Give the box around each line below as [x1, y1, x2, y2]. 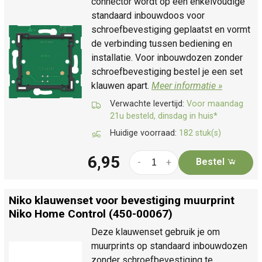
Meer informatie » [151, 80, 222, 91]
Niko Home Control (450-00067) [9, 206, 173, 220]
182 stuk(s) [179, 127, 221, 138]
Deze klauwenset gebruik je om [91, 226, 220, 237]
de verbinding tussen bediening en [91, 37, 232, 49]
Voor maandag [187, 98, 243, 109]
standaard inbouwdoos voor [91, 9, 205, 21]
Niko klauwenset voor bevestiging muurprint [9, 193, 235, 207]
